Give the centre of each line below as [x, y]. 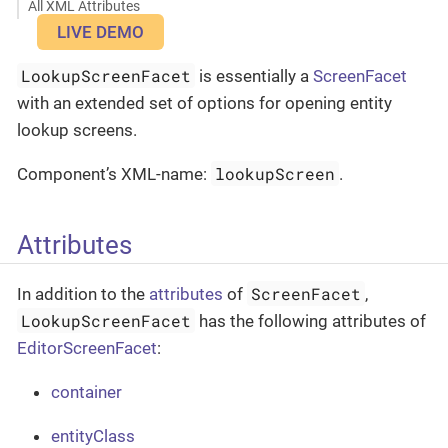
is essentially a [254, 75]
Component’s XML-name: [114, 173]
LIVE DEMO [100, 31]
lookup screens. [77, 129]
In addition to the [83, 294]
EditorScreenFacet [87, 348]
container [86, 392]
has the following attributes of [311, 321]
